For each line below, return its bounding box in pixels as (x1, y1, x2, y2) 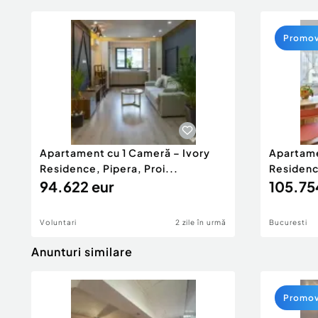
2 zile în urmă (175, 218, 226, 226)
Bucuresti (269, 218, 307, 226)
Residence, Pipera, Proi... (40, 162, 178, 175)
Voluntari (40, 218, 77, 226)
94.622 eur (40, 177, 114, 195)
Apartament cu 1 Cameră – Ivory (40, 146, 210, 159)
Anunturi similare (31, 244, 133, 259)
